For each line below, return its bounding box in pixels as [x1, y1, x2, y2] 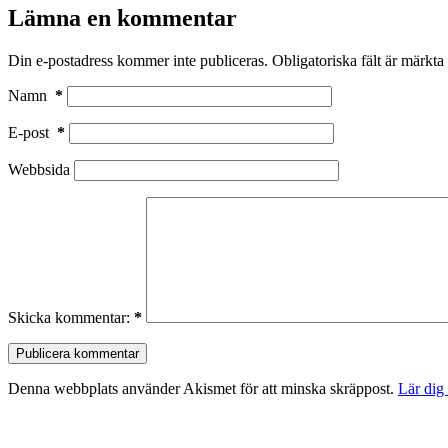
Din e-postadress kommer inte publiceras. [8, 52, 268, 69]
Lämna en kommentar [8, 5, 237, 32]
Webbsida [8, 161, 70, 178]
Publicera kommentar [16, 346, 139, 361]
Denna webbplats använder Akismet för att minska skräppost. [8, 380, 398, 397]
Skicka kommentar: [8, 309, 130, 326]
